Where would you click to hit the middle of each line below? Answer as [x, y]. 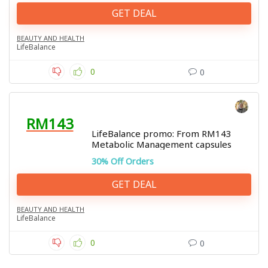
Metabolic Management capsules [162, 144]
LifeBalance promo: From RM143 [162, 133]
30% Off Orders [123, 161]
